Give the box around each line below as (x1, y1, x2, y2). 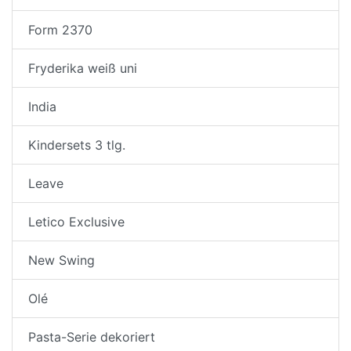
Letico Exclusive (28, 213, 125, 230)
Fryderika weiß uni (28, 60, 137, 76)
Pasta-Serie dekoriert (28, 328, 155, 345)
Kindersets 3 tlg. (28, 136, 125, 153)
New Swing (28, 251, 95, 268)
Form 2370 (28, 21, 92, 38)
